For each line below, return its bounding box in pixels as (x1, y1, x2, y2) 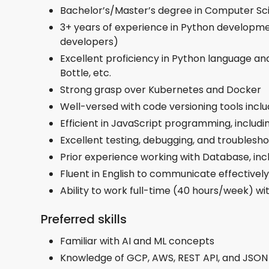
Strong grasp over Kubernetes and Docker (60, 82, 261, 97)
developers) (60, 34, 118, 49)
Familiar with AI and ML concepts (60, 234, 214, 248)
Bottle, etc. (60, 65, 111, 80)
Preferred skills (41, 210, 127, 228)
